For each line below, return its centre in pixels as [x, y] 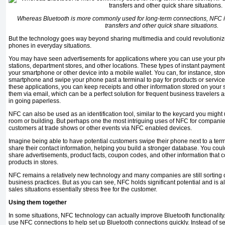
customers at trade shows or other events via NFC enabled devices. [100, 128]
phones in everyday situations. [50, 46]
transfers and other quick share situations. [162, 26]
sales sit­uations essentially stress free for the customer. [83, 190]
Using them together [38, 203]
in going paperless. [35, 101]
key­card [184, 114]
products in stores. [33, 162]
